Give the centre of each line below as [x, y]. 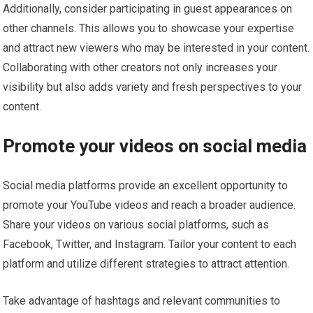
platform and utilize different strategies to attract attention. [146, 263]
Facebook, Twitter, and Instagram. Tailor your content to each [150, 244]
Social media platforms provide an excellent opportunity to [146, 185]
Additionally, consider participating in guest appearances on [148, 8]
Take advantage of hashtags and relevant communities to [142, 300]
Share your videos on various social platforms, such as [136, 224]
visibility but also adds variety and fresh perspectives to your [153, 87]
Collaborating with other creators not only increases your [140, 67]
